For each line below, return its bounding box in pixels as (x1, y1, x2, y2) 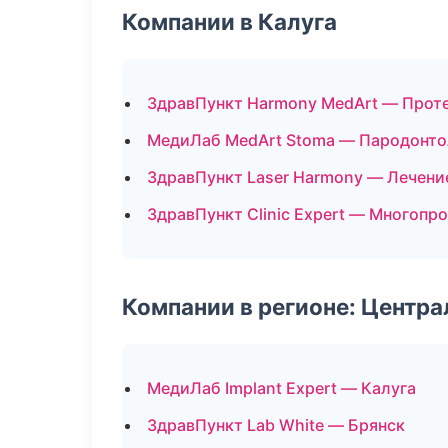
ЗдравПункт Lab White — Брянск (147, 415, 405, 435)
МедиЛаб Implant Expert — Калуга (147, 378, 416, 398)
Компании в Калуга (122, 8, 337, 35)
